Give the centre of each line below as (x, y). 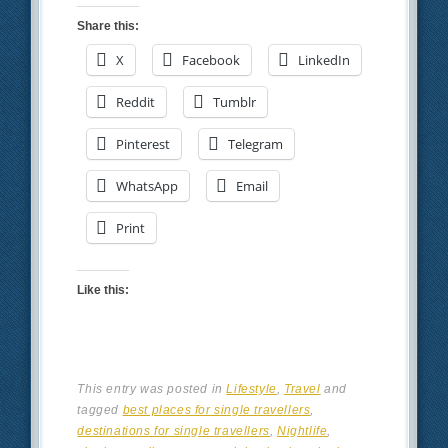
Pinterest (143, 143)
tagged (100, 409)
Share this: (108, 25)
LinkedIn (324, 59)
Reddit (136, 101)
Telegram (256, 143)
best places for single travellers (216, 409)
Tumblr (235, 101)
